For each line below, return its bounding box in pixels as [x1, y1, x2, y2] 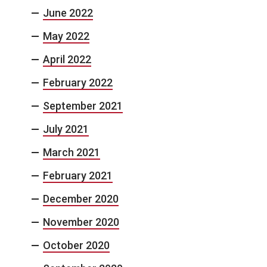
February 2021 [43, 169, 113, 182]
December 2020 [43, 192, 119, 205]
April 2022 [43, 52, 91, 66]
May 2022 [43, 29, 89, 42]
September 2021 [43, 99, 123, 112]
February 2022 [43, 76, 113, 89]
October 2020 [43, 238, 110, 252]
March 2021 [43, 145, 100, 159]
